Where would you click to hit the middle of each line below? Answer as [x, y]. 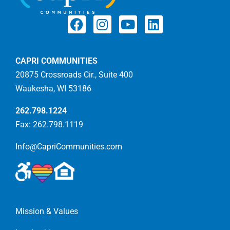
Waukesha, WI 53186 [53, 88]
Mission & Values [47, 211]
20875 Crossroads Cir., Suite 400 [74, 74]
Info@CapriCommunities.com [69, 146]
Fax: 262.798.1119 [49, 124]
